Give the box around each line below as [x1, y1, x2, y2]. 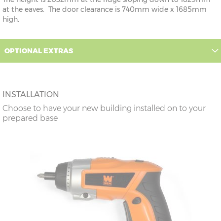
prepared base [2, 113, 58, 123]
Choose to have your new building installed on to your [2, 104, 206, 113]
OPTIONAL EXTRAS [4, 46, 73, 56]
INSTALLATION [2, 90, 59, 100]
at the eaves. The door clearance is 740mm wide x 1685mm [2, 5, 207, 14]
